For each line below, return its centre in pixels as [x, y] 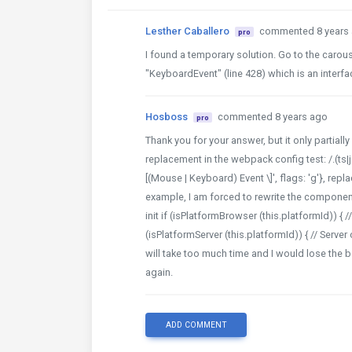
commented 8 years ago [272, 117]
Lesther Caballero [187, 31]
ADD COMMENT [196, 325]
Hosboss [167, 117]
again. [159, 272]
